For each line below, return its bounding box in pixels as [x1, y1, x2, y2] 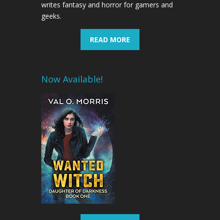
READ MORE [90, 34, 130, 44]
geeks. [41, 11, 61, 21]
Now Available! [41, 73, 103, 85]
